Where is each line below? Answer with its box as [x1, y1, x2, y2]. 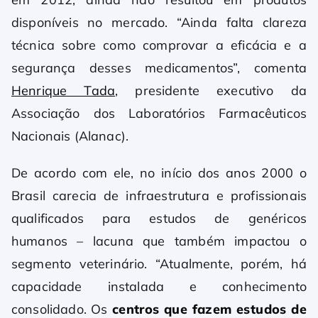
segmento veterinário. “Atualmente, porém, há [11, 256, 307, 273]
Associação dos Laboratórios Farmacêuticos [11, 105, 307, 122]
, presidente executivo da [115, 82, 307, 99]
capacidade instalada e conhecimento [11, 278, 307, 295]
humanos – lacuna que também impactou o [11, 233, 307, 250]
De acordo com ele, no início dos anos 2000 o [11, 165, 307, 182]
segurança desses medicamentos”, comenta [11, 60, 307, 77]
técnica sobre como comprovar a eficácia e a [11, 37, 307, 54]
